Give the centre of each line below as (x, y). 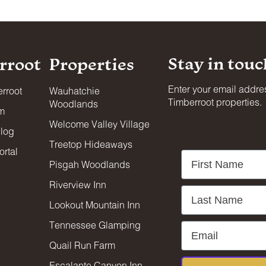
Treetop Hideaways (91, 144)
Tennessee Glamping (95, 225)
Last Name (207, 191)
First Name (208, 155)
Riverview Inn (77, 185)
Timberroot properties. (215, 102)
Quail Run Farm (82, 245)
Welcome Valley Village (99, 124)
